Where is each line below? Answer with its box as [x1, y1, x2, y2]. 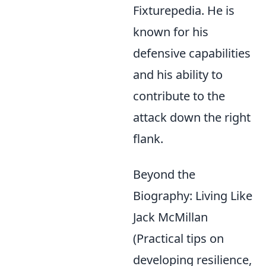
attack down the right [133, 109, 251, 125]
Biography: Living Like [133, 188, 252, 204]
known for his [133, 24, 208, 40]
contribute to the [133, 88, 225, 104]
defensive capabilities [133, 45, 251, 61]
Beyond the [133, 166, 195, 182]
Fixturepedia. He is [133, 2, 235, 18]
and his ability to [133, 66, 223, 83]
